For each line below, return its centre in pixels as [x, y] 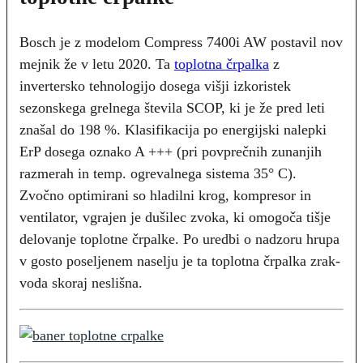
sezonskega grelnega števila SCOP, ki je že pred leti [172, 107]
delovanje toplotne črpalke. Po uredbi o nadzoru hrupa [179, 239]
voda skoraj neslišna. [81, 282]
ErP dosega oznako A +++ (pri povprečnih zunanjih [171, 151]
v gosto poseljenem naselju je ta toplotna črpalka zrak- [180, 261]
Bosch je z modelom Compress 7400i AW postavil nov [181, 42]
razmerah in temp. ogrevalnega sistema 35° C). [158, 173]
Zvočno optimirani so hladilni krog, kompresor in [165, 195]
